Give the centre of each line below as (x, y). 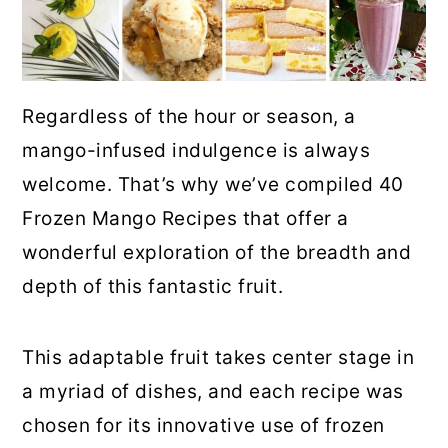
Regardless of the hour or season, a (189, 117)
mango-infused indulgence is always (196, 151)
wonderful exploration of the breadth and (217, 253)
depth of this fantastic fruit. (153, 287)
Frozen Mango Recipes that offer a (185, 219)
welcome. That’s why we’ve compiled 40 (213, 185)
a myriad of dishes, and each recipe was (213, 392)
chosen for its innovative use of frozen (203, 426)
